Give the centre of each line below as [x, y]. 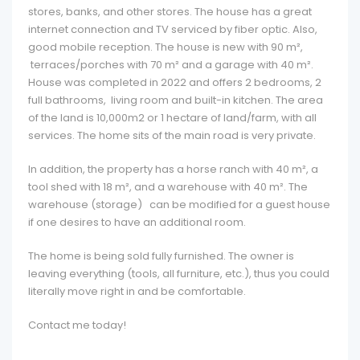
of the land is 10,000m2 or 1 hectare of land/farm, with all [172, 118]
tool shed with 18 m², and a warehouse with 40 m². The [168, 187]
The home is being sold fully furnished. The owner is [161, 256]
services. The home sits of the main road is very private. [172, 135]
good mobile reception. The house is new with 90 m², [166, 47]
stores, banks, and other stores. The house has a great [170, 12]
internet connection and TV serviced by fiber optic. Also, [173, 29]
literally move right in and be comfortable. [137, 291]
